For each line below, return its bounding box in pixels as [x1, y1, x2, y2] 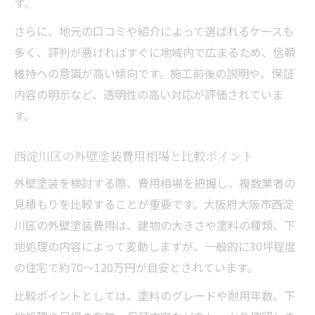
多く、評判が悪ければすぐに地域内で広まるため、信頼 [14, 43, 295, 60]
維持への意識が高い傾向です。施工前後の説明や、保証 [14, 64, 294, 82]
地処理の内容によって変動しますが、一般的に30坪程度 [14, 237, 296, 255]
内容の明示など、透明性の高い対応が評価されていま [14, 85, 283, 103]
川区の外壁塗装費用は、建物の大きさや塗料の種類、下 [14, 216, 295, 233]
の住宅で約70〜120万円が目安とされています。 [14, 258, 258, 276]
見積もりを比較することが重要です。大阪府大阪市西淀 [14, 195, 294, 212]
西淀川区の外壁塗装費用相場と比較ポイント [14, 146, 253, 165]
